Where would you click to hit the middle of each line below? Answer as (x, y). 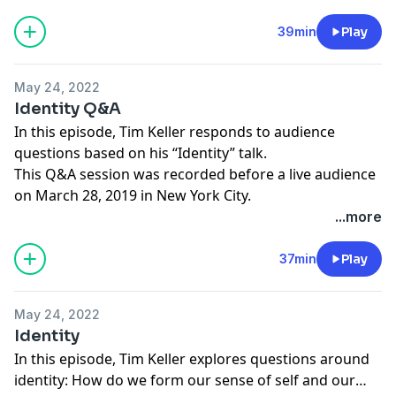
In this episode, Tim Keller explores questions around (192, 358)
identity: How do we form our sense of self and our (185, 380)
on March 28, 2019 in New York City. (133, 195)
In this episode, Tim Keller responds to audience (175, 131)
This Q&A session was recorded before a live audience (195, 174)
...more (358, 216)
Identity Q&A (68, 108)
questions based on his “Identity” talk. (141, 152)
